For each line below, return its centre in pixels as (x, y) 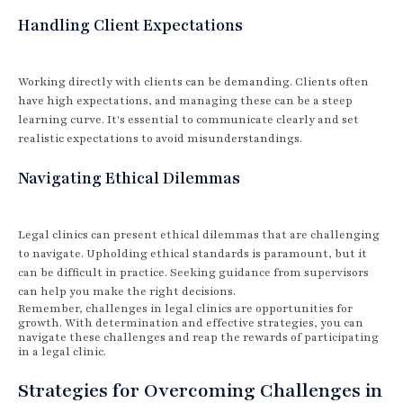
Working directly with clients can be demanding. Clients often (193, 81)
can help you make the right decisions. (127, 291)
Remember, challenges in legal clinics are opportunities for (185, 308)
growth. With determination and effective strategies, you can (191, 322)
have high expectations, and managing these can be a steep (185, 100)
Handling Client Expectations (130, 25)
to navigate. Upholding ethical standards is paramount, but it (193, 253)
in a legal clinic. (62, 351)
